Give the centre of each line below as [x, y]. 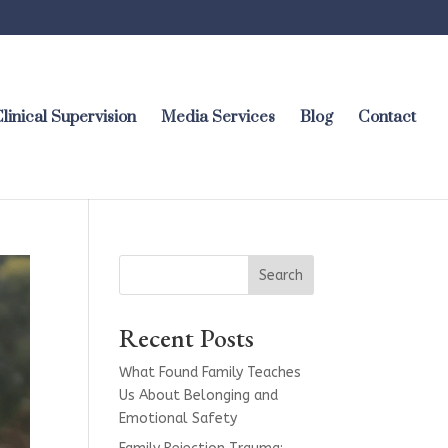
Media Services [218, 116]
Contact [387, 116]
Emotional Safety [178, 418]
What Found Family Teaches [210, 372]
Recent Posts [187, 338]
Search [280, 275]
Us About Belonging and [199, 395]
